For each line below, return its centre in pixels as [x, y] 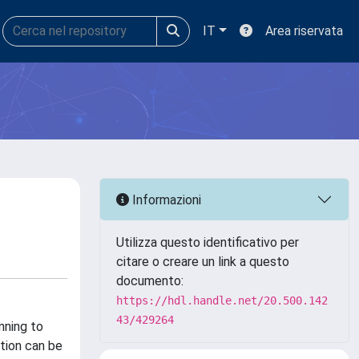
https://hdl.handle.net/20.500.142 [222, 301]
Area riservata [304, 31]
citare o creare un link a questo [203, 262]
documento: [150, 281]
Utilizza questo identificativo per [208, 242]
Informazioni [165, 200]
